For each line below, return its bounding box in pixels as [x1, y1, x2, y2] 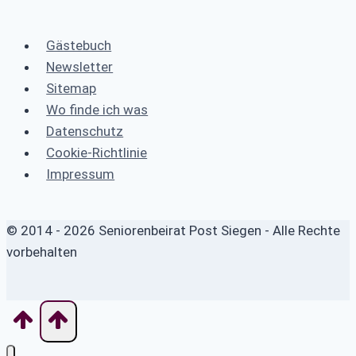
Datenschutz [46, 122, 124, 139]
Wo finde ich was [46, 101, 149, 118]
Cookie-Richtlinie [46, 144, 148, 161]
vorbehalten [6, 243, 77, 260]
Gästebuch [46, 37, 112, 53]
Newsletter [46, 58, 114, 75]
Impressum [46, 165, 115, 182]
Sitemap [46, 79, 97, 96]
